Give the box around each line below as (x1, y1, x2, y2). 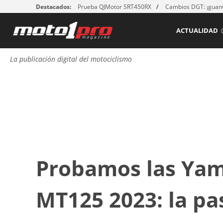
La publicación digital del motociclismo (10, 54, 132, 64)
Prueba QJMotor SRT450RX (78, 2, 151, 11)
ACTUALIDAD (176, 26, 218, 35)
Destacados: (36, 2, 71, 11)
